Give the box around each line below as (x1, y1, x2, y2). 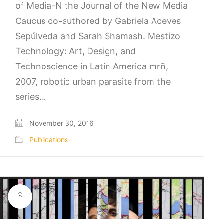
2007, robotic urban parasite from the (15, 76, 171, 87)
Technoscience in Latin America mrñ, (15, 61, 168, 72)
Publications (29, 135, 68, 144)
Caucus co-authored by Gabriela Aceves (15, 16, 181, 26)
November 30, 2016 (27, 118, 94, 127)
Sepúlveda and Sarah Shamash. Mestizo (15, 31, 180, 42)
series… (15, 91, 46, 102)
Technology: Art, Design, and (15, 46, 136, 57)
